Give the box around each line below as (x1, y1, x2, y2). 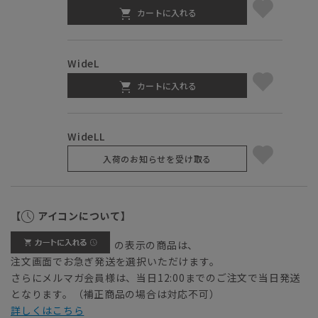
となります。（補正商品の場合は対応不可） (11, 287, 220, 302)
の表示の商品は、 (114, 238, 199, 253)
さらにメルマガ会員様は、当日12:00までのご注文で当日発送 (11, 270, 301, 285)
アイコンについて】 (37, 209, 131, 224)
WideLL (67, 129, 105, 144)
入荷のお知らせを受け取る (102, 153, 212, 165)
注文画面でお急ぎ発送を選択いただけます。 (11, 254, 220, 269)
